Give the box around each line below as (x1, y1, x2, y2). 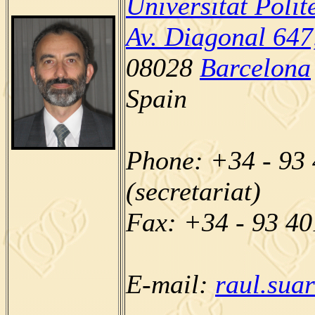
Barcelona (200, 52, 311, 82)
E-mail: (126, 269, 215, 299)
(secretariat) (126, 176, 261, 206)
